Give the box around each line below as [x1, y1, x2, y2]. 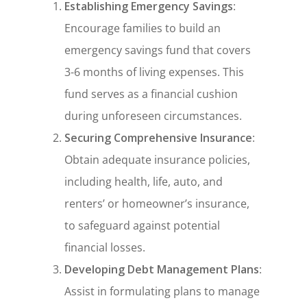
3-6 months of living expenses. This [64, 64, 245, 80]
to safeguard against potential [64, 218, 221, 234]
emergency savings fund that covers [64, 42, 251, 58]
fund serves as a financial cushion [64, 86, 238, 102]
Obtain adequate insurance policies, [64, 152, 251, 168]
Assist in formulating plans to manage [64, 284, 260, 299]
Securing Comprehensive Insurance [64, 130, 253, 146]
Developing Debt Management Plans [64, 262, 260, 278]
